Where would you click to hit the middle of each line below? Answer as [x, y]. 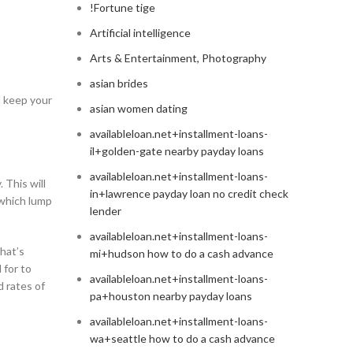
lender [105, 211]
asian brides [119, 84]
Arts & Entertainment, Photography [178, 58]
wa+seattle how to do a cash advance [182, 339]
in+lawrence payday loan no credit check [189, 194]
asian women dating [138, 109]
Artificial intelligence [140, 33]
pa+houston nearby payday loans [171, 296]
